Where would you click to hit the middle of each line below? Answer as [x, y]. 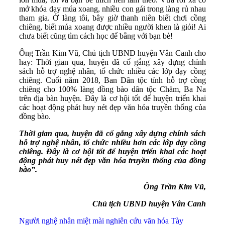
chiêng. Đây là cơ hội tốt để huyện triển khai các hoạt [113, 151]
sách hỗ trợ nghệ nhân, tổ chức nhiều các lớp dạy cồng [113, 71]
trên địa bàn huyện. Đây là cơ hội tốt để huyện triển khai [113, 98]
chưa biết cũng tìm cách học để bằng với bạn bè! [96, 36]
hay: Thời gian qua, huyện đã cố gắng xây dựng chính [113, 62]
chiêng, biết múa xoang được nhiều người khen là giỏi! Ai [113, 27]
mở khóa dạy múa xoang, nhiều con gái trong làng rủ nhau [113, 9]
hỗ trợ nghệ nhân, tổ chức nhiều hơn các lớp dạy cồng [113, 142]
